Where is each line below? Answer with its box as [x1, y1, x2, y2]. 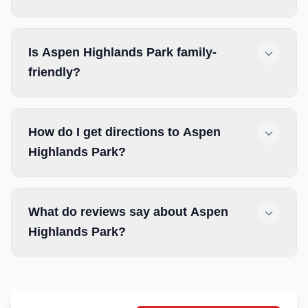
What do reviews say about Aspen [28, 205, 228, 219]
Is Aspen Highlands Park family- [28, 45, 217, 59]
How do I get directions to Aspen [28, 125, 221, 139]
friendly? [28, 65, 80, 79]
